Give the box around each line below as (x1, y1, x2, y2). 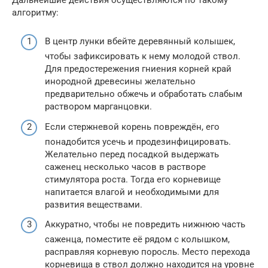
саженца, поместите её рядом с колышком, (45, 234, 230, 245)
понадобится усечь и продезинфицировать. (45, 136, 231, 147)
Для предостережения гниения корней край (45, 63, 232, 75)
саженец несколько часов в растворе (45, 161, 206, 172)
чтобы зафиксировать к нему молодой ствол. (45, 51, 240, 62)
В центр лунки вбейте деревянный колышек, (45, 36, 235, 47)
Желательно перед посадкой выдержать (45, 148, 219, 160)
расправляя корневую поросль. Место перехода (45, 246, 250, 258)
